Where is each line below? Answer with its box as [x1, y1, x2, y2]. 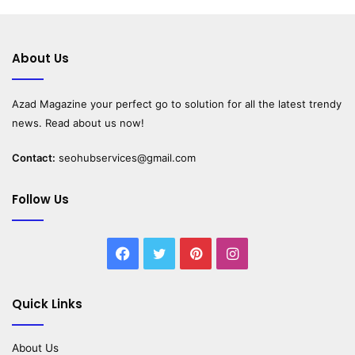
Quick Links [12, 296, 82, 313]
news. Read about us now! [12, 116, 144, 130]
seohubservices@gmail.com [59, 151, 196, 165]
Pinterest [200, 244, 261, 261]
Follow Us [12, 191, 69, 208]
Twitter [165, 244, 214, 261]
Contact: [12, 151, 55, 165]
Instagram [237, 244, 306, 261]
